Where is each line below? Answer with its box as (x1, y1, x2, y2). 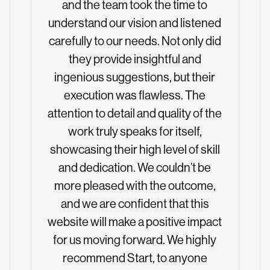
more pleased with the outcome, (54, 178, 216, 193)
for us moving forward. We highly (53, 233, 216, 247)
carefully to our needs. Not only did (48, 34, 221, 48)
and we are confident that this (60, 196, 209, 211)
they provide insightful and (68, 52, 201, 66)
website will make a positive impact (48, 215, 222, 229)
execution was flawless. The (64, 88, 206, 102)
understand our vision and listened (48, 16, 221, 30)
